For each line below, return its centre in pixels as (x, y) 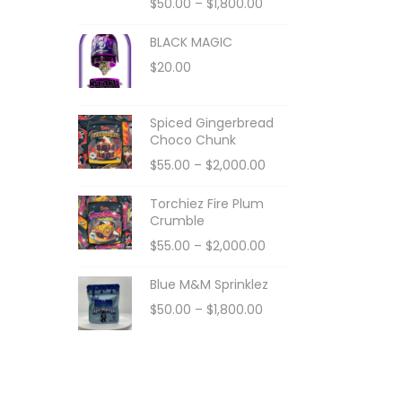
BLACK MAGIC (191, 42)
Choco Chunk (193, 140)
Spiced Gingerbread (212, 122)
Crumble (177, 220)
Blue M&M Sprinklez (209, 284)
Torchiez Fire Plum (207, 203)
